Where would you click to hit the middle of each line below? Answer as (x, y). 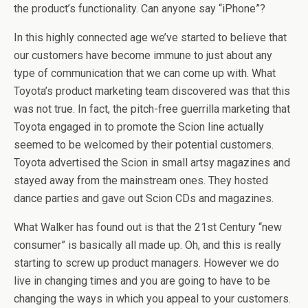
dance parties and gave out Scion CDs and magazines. (144, 198)
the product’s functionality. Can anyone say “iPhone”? (140, 9)
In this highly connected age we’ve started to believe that (150, 37)
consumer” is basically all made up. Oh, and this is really (147, 245)
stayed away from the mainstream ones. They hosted (141, 180)
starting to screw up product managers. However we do (146, 263)
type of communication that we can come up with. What (145, 73)
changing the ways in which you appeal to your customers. (152, 299)
